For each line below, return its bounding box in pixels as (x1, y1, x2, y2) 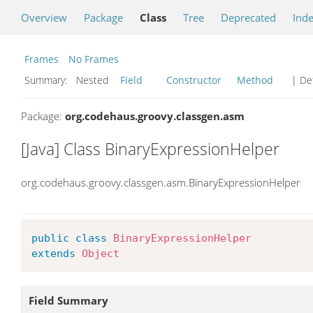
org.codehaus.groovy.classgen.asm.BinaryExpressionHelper (21, 175, 300, 189)
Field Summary (29, 293, 108, 307)
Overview (21, 10, 67, 24)
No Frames (68, 52, 119, 66)
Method (237, 73, 273, 87)
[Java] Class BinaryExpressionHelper (21, 138, 279, 160)
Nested (73, 73, 117, 87)
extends (31, 247, 76, 260)
